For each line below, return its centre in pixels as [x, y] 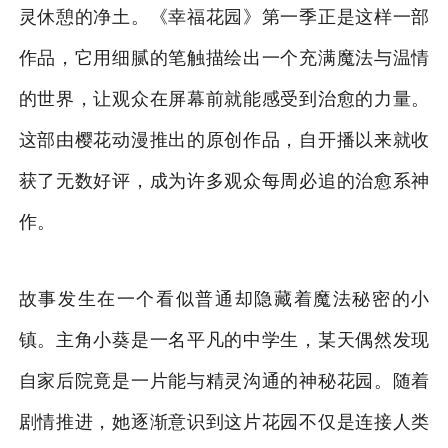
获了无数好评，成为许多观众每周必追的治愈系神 [224, 180]
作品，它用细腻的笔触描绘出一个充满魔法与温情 [224, 57]
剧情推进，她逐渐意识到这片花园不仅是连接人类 [224, 421]
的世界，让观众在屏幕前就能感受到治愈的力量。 [224, 98]
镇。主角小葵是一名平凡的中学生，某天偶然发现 [224, 339]
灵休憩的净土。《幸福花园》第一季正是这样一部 [224, 16]
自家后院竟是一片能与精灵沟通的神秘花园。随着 [224, 380]
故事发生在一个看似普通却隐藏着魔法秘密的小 [224, 298]
